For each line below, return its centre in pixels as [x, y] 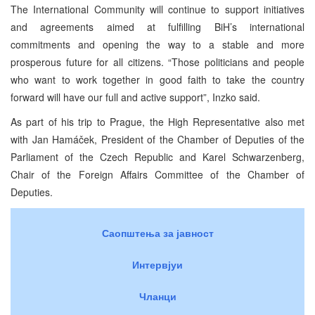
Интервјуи [157, 264]
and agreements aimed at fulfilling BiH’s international [157, 26]
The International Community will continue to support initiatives [157, 9]
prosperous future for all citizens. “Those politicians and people [157, 62]
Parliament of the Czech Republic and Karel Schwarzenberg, [157, 156]
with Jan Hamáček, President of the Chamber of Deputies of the [157, 139]
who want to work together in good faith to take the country [157, 79]
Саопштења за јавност [157, 232]
